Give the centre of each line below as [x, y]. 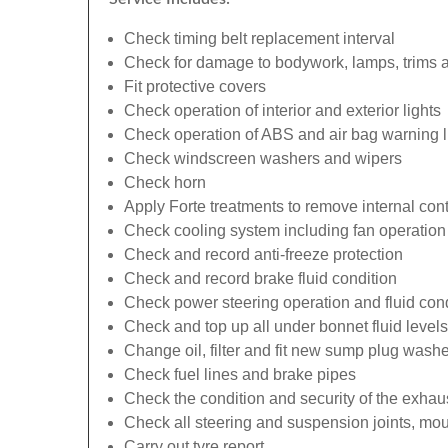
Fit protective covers [195, 86]
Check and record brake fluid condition [260, 278]
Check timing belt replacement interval [259, 38]
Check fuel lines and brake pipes [240, 374]
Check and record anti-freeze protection [263, 254]
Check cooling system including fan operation [285, 230]
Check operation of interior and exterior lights [282, 110]
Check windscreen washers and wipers [263, 158]
